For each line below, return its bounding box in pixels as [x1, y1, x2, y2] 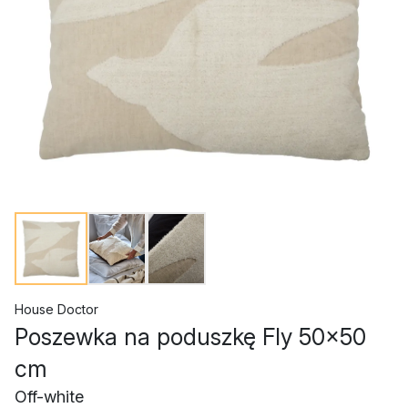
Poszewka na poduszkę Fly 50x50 [15, 323, 366, 351]
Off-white [15, 387, 84, 406]
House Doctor [15, 301, 98, 317]
